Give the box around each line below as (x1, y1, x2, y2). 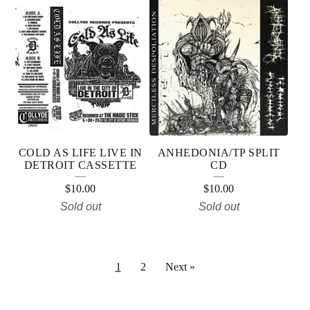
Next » (165, 261, 195, 273)
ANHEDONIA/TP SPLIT (157, 147, 280, 158)
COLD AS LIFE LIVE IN (18, 147, 143, 158)
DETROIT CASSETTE (24, 159, 137, 171)
